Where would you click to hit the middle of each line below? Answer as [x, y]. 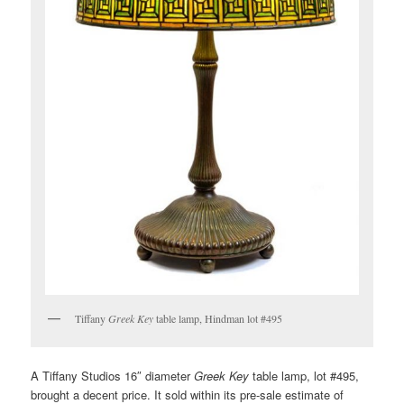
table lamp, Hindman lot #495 [218, 319]
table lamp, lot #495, [304, 375]
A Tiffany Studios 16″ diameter [113, 375]
